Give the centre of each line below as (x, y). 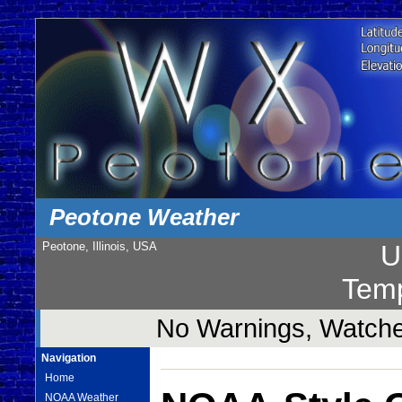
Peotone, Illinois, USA (99, 247)
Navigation (69, 358)
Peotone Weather (144, 217)
